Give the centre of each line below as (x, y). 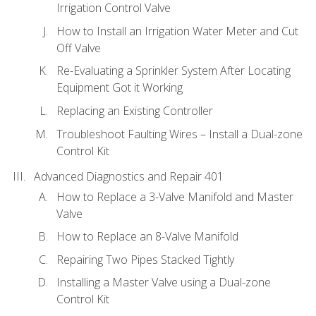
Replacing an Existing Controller (135, 110)
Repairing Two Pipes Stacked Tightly (145, 259)
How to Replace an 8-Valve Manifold (147, 237)
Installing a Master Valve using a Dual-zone (164, 282)
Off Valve (79, 48)
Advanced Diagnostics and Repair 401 (129, 177)
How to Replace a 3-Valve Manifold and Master (175, 196)
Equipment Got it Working (120, 88)
